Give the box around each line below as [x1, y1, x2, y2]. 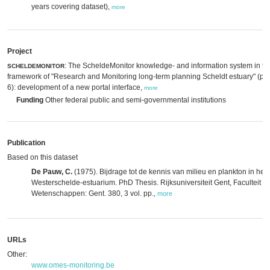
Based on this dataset [7, 153, 78, 162]
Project [7, 47, 32, 55]
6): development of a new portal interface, [7, 83, 144, 92]
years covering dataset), [31, 2, 111, 11]
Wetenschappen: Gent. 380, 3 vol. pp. [31, 189, 154, 198]
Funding [16, 96, 43, 104]
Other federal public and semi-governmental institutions [43, 96, 226, 104]
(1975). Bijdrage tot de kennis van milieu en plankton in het [72, 168, 266, 176]
